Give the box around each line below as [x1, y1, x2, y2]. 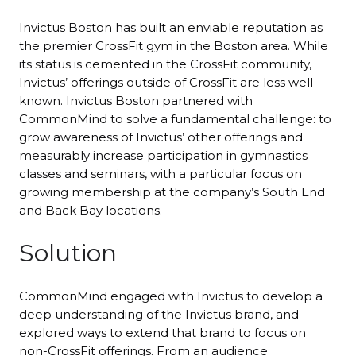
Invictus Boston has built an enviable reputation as [19, 20, 323, 36]
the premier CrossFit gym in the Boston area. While [19, 38, 328, 54]
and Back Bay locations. [19, 203, 162, 219]
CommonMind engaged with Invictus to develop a [19, 288, 323, 304]
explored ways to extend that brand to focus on [19, 325, 306, 341]
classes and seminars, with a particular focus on [19, 166, 302, 182]
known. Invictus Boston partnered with [19, 93, 253, 109]
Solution [19, 238, 117, 269]
